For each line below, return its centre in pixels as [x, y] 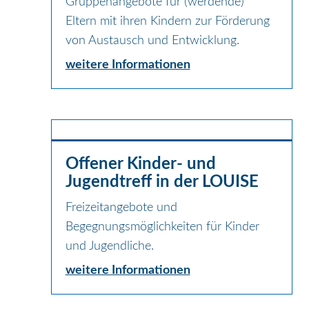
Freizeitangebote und [121, 207]
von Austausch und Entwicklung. [152, 40]
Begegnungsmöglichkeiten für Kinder [162, 227]
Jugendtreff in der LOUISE [162, 182]
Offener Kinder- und [140, 164]
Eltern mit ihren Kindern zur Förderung [167, 21]
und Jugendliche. [109, 246]
